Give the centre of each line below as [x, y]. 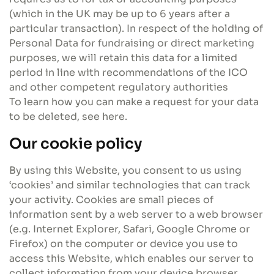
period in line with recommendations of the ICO [128, 72]
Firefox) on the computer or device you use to [124, 244]
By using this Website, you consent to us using [125, 170]
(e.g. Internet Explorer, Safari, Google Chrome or [130, 229]
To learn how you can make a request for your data [134, 102]
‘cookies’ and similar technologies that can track [130, 185]
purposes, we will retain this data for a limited [123, 58]
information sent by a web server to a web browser [136, 214]
